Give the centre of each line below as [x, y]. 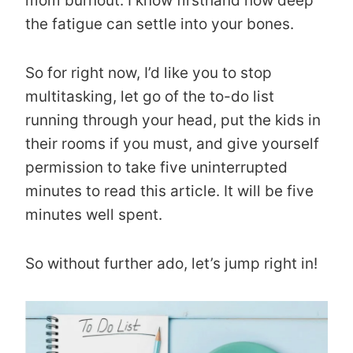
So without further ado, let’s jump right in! [171, 263]
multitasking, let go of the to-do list [150, 96]
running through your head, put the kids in [173, 120]
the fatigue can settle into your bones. [160, 24]
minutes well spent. [94, 214]
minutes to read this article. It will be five [169, 191]
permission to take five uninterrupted [156, 167]
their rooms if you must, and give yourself [172, 143]
